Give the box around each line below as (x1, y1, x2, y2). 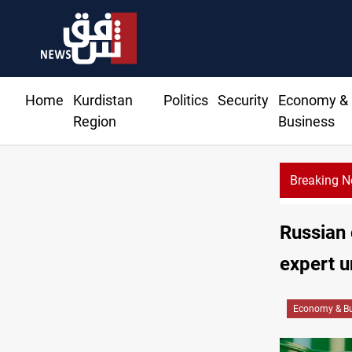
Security (217, 92, 269, 109)
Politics (163, 92, 208, 109)
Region (73, 113, 116, 130)
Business (277, 113, 335, 130)
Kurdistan (73, 92, 133, 109)
